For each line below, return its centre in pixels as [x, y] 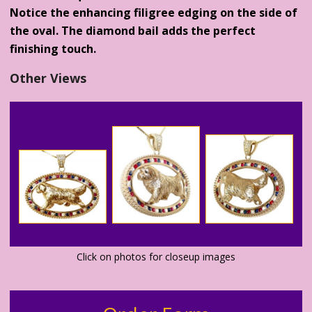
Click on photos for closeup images [156, 256]
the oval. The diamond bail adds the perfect [133, 31]
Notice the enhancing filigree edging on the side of [154, 13]
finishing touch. [53, 49]
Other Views [48, 78]
